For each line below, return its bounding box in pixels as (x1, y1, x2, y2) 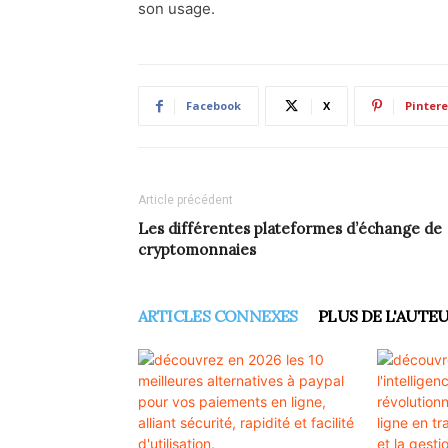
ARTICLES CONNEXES (138, 306, 298, 326)
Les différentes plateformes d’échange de (138, 219, 442, 238)
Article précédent (138, 193, 233, 207)
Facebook (186, 98, 241, 113)
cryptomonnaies (138, 240, 256, 259)
